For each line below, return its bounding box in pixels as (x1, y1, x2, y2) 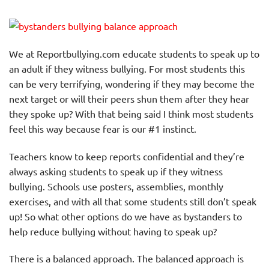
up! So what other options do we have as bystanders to (9, 210, 242, 222)
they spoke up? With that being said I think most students (9, 107, 253, 119)
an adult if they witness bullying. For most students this (9, 62, 245, 74)
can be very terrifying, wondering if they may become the (9, 77, 255, 89)
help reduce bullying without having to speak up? (9, 225, 217, 237)
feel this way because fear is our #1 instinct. (9, 122, 196, 134)
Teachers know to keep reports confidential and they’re (9, 150, 244, 162)
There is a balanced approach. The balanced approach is (9, 252, 244, 265)
